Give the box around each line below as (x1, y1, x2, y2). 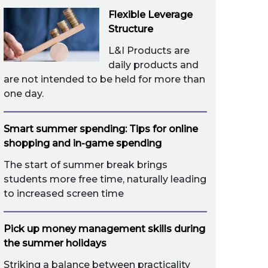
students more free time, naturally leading (4, 173, 206, 185)
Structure (108, 23, 153, 35)
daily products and (108, 59, 199, 71)
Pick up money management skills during (4, 223, 205, 234)
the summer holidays (4, 237, 106, 249)
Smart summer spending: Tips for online (4, 123, 198, 135)
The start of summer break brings (4, 159, 167, 170)
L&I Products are (108, 45, 190, 56)
